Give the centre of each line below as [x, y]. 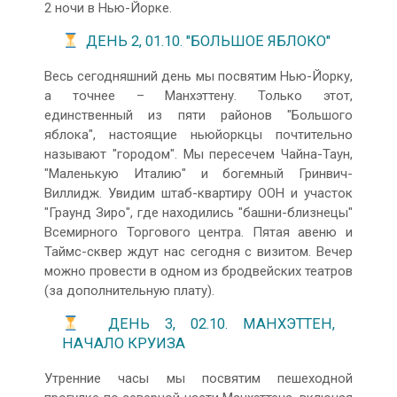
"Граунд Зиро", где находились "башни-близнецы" [198, 212]
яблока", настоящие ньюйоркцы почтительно [198, 134]
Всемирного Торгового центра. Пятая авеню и [198, 232]
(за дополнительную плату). [129, 290]
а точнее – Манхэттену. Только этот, [198, 95]
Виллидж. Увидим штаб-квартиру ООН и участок [198, 193]
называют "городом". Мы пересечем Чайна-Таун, [198, 154]
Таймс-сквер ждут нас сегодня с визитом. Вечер [198, 251]
